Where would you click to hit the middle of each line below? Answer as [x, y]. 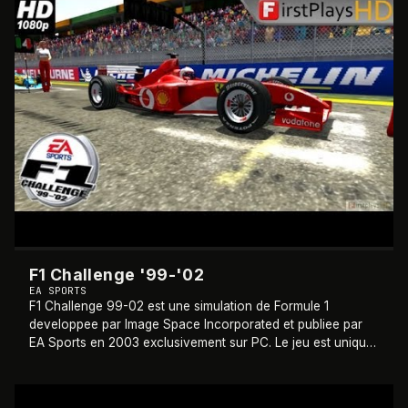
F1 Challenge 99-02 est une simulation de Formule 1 [179, 306]
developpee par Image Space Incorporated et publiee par [196, 324]
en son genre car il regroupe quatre [135, 361]
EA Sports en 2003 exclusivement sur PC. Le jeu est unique [201, 342]
